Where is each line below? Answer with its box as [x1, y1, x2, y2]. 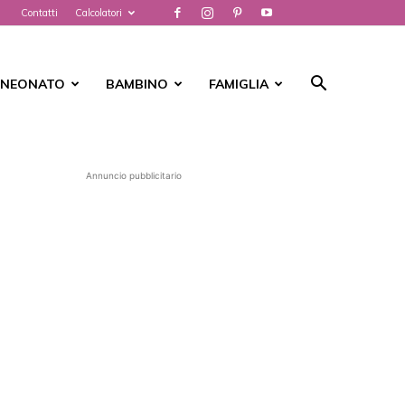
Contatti [21, 6, 58, 19]
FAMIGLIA [209, 76, 268, 92]
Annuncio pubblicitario [86, 170, 182, 181]
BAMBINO [106, 76, 168, 92]
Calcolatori [75, 6, 122, 19]
